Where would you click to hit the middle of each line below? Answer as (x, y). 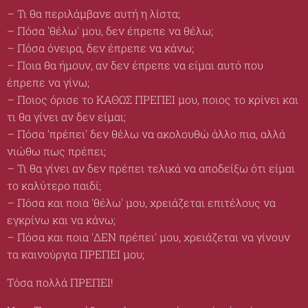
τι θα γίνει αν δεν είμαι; (66, 117)
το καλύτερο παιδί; (54, 185)
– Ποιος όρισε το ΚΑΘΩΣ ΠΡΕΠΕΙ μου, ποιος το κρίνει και (153, 99)
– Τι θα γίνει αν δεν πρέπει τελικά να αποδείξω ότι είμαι (151, 168)
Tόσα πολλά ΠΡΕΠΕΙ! (60, 282)
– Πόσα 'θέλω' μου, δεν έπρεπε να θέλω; (110, 31)
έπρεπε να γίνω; (48, 82)
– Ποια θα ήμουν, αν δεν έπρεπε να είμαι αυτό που (135, 65)
